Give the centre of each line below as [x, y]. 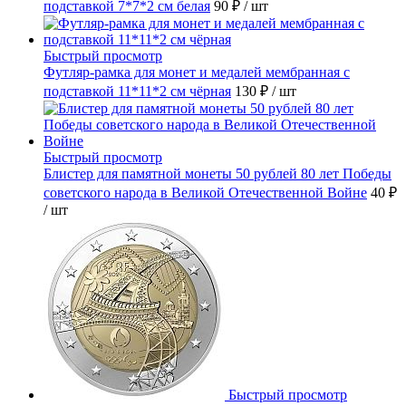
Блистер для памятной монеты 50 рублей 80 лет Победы [217, 173]
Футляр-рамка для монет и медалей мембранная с [197, 72]
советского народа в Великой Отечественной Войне [205, 192]
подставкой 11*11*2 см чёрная [137, 91]
